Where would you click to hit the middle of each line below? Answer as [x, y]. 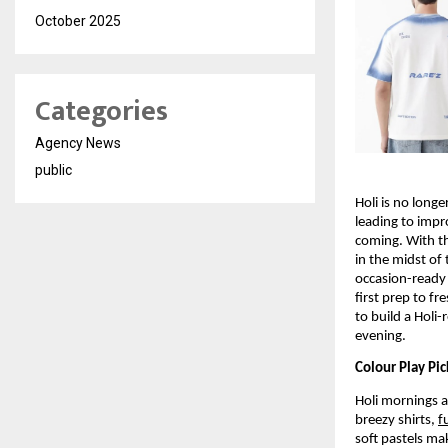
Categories [101, 111]
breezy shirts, [396, 420]
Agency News [78, 143]
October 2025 [78, 21]
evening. [380, 336]
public [53, 170]
